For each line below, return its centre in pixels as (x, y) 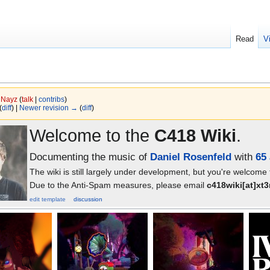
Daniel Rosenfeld (191, 157)
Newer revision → (48, 108)
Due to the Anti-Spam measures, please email (118, 185)
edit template (48, 199)
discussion (88, 199)
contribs (51, 99)
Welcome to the (92, 136)
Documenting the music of (90, 157)
